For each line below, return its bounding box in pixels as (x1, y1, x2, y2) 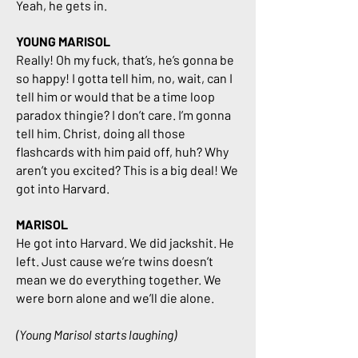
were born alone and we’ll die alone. (16, 290, 214, 305)
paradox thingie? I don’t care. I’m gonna (16, 107, 231, 122)
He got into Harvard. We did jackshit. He (16, 235, 234, 250)
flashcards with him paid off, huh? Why (16, 144, 229, 159)
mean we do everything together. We (16, 272, 221, 287)
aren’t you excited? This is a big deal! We (16, 162, 238, 177)
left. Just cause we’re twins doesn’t (16, 253, 213, 268)
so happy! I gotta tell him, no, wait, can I (16, 70, 233, 86)
